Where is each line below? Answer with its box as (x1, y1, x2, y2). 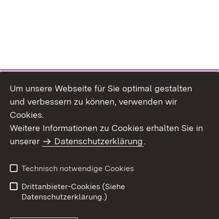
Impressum (10, 146, 50, 155)
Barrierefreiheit (109, 174, 164, 183)
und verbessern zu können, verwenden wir (10, 96, 177, 107)
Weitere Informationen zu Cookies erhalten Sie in (10, 123, 203, 133)
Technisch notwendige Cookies (22, 164, 134, 173)
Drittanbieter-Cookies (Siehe (22, 182, 125, 191)
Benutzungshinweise (10, 162, 84, 171)
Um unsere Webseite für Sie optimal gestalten (10, 83, 192, 93)
